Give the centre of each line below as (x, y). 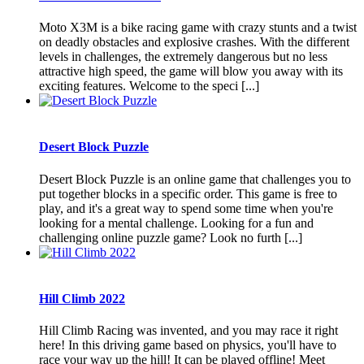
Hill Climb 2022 (82, 298)
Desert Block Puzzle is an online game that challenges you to (195, 179)
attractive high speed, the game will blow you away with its (191, 71)
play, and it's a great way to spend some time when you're (186, 208)
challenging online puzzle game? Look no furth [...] (171, 237)
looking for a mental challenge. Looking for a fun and (176, 223)
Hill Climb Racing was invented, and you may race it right (188, 331)
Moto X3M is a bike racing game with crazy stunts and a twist (198, 28)
